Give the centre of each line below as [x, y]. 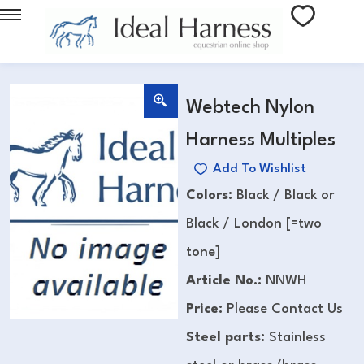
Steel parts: [227, 337]
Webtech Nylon [250, 108]
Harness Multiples [261, 141]
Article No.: [224, 280]
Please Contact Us [285, 309]
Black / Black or [286, 195]
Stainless [297, 337]
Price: [206, 309]
